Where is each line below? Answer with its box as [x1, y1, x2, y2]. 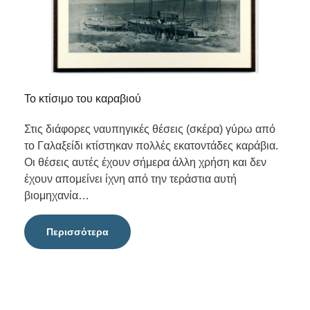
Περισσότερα [46, 226, 109, 237]
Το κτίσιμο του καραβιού [24, 92, 141, 104]
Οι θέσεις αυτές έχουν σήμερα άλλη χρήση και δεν [24, 156, 266, 168]
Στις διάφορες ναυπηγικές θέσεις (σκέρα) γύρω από [24, 122, 275, 135]
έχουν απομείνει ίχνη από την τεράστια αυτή [24, 172, 237, 185]
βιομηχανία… [24, 189, 89, 201]
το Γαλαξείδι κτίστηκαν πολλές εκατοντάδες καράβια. [24, 139, 278, 152]
